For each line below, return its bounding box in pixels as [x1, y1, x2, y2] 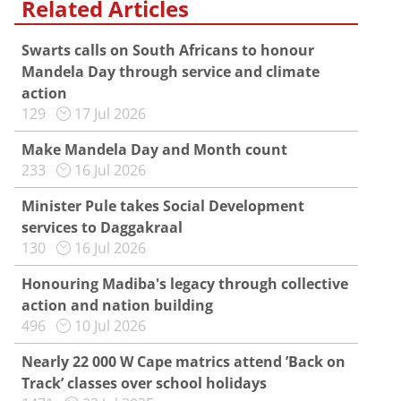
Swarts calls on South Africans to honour [21, 40, 314, 61]
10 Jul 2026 [74, 316, 146, 337]
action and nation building [21, 295, 213, 316]
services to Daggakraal [21, 218, 183, 238]
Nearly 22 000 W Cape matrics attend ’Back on [21, 352, 346, 372]
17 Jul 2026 [74, 104, 146, 124]
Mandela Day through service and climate [21, 62, 320, 82]
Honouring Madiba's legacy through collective [21, 274, 348, 294]
